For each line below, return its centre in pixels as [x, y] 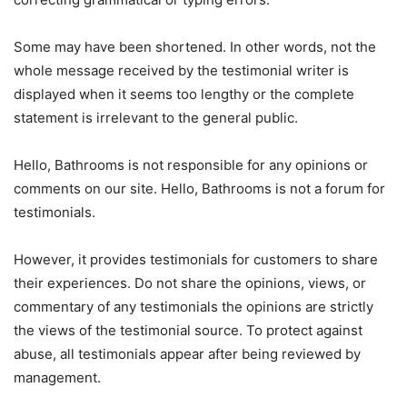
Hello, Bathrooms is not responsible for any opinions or [191, 165]
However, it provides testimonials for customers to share [196, 259]
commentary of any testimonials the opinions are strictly [194, 307]
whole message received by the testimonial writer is [181, 70]
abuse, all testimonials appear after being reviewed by [187, 354]
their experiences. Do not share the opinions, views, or [190, 283]
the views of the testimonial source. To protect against [188, 330]
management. [57, 377]
